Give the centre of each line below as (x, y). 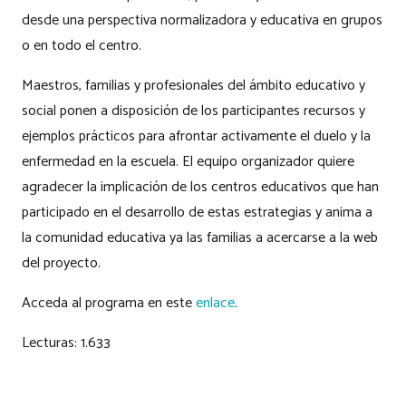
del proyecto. (61, 263)
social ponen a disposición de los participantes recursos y (193, 111)
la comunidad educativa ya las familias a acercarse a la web (200, 237)
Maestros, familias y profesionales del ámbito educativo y (193, 85)
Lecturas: (49, 343)
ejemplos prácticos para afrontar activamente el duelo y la (196, 136)
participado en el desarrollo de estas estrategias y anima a (197, 212)
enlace (215, 303)
